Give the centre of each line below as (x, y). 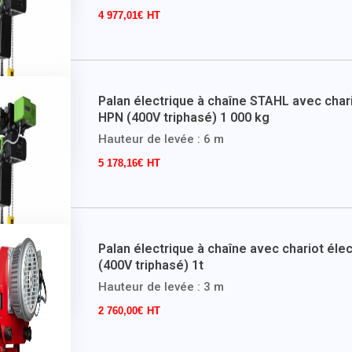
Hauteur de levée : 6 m (161, 139)
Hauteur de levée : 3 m (161, 287)
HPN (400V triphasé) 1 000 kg (183, 118)
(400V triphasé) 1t (150, 266)
